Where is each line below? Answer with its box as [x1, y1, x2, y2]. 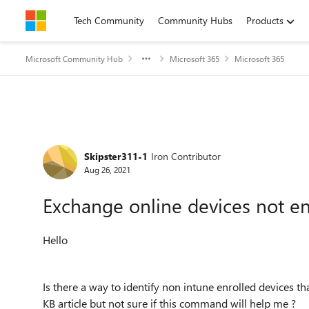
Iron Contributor [151, 149, 221, 163]
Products [246, 14, 283, 27]
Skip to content [39, 14, 103, 27]
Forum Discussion [24, 126, 197, 155]
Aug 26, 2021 [84, 163, 130, 175]
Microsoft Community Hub [26, 53, 123, 64]
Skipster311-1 [84, 149, 148, 163]
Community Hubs [158, 14, 232, 27]
